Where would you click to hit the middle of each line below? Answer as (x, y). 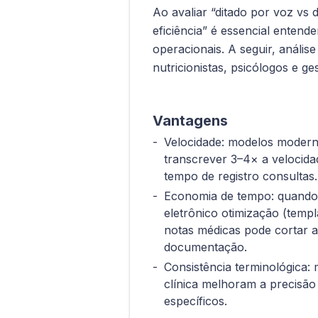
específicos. (196, 301)
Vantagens (190, 121)
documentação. (205, 247)
